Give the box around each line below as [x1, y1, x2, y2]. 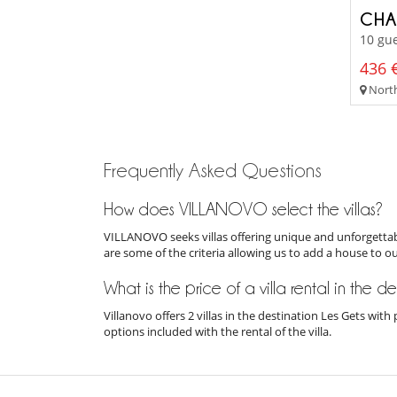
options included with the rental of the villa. [104, 323, 331, 339]
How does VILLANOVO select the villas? [104, 199, 383, 218]
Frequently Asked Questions [104, 159, 322, 181]
